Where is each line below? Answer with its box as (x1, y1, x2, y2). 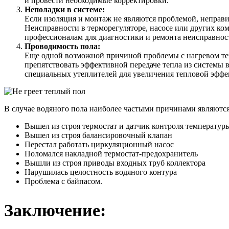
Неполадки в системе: (25, 5, 105, 14)
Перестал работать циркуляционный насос (25, 140, 174, 149)
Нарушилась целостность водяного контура (25, 168, 177, 176)
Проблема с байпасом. (25, 177, 102, 186)
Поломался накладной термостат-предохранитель (25, 149, 198, 158)
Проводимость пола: (25, 42, 100, 51)
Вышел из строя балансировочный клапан (25, 131, 172, 140)
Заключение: (4, 200, 106, 220)
